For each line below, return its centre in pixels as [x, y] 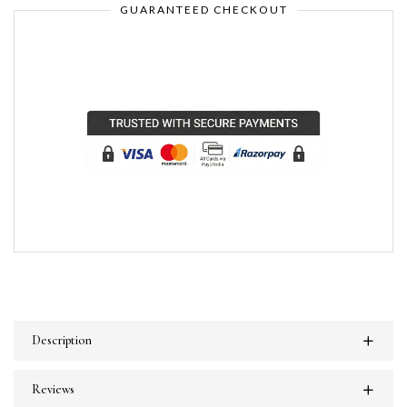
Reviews [53, 390]
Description [62, 341]
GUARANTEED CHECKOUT [203, 10]
